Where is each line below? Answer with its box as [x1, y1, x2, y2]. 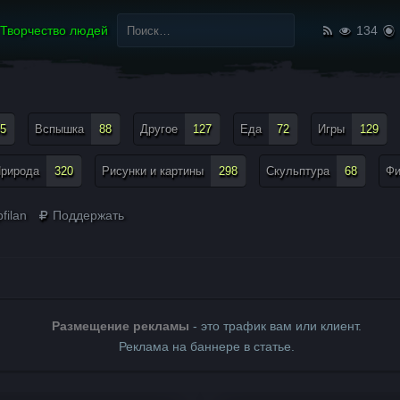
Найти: [108, 7, 148, 21]
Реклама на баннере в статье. [118, 339, 295, 354]
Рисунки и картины [102, 164, 204, 178]
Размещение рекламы [51, 319, 189, 333]
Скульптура [266, 164, 329, 178]
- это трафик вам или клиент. [188, 319, 362, 333]
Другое [140, 122, 178, 136]
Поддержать [49, 208, 125, 222]
